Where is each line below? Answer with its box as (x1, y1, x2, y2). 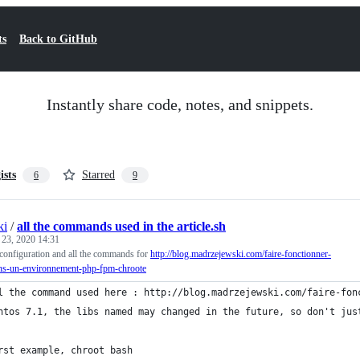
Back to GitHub (19, 33, 97, 45)
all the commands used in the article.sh (17, 219, 226, 233)
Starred (82, 169, 115, 181)
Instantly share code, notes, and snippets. (47, 96, 313, 113)
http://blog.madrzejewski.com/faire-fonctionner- (150, 248, 331, 260)
